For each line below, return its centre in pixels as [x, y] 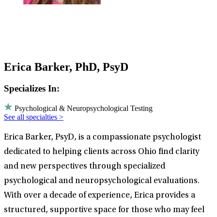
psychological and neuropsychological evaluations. [102, 181]
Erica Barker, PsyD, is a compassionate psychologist [102, 138]
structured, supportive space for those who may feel [104, 210]
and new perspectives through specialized [85, 167]
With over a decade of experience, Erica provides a [100, 196]
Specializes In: [32, 88]
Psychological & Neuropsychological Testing [84, 108]
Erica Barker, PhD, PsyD [66, 67]
